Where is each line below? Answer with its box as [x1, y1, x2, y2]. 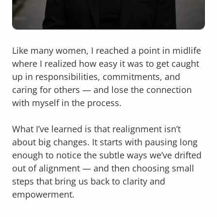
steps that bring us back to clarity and [12, 175, 165, 187]
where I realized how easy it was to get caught [12, 57, 199, 69]
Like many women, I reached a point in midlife [12, 44, 201, 56]
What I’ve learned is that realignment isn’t [12, 123, 181, 135]
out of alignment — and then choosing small [12, 162, 194, 174]
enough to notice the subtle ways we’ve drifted [12, 149, 201, 161]
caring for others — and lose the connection [12, 83, 192, 95]
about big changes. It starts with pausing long [12, 136, 198, 148]
